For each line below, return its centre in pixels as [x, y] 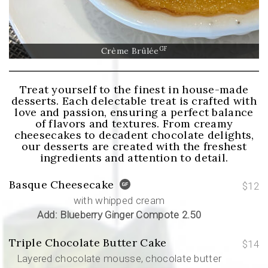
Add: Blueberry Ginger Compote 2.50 [119, 214]
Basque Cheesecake [62, 184]
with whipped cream [119, 200]
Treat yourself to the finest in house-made [134, 89]
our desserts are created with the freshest [134, 146]
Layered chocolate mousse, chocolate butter [119, 258]
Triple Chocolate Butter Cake [88, 243]
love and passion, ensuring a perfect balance [134, 112]
